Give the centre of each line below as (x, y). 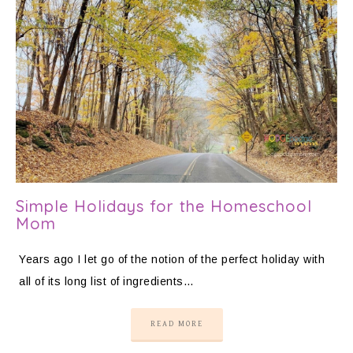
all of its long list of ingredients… (106, 281)
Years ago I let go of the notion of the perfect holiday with (172, 259)
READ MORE (176, 323)
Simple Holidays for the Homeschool (164, 206)
